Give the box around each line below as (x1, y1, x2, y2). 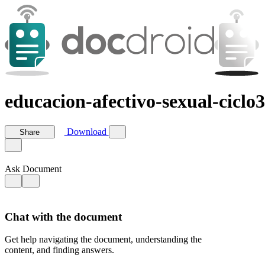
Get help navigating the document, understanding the (5, 234, 202, 245)
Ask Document (5, 163, 62, 174)
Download (64, 127, 109, 137)
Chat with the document (5, 210, 122, 223)
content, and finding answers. (5, 245, 114, 256)
